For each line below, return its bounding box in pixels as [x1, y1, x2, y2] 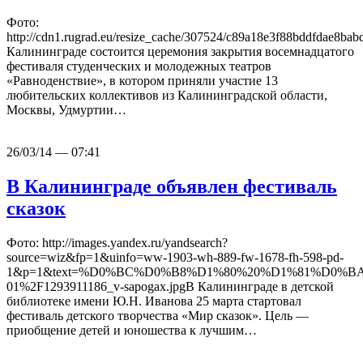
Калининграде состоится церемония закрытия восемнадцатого [6, 45, 354, 59]
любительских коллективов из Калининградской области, [6, 88, 327, 103]
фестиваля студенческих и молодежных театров [6, 59, 271, 74]
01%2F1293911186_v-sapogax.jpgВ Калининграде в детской [6, 280, 334, 294]
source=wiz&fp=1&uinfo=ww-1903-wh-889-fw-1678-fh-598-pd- [6, 250, 344, 265]
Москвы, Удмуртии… [6, 103, 126, 117]
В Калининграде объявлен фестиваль [6, 176, 337, 198]
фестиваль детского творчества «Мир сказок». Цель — [6, 309, 309, 323]
